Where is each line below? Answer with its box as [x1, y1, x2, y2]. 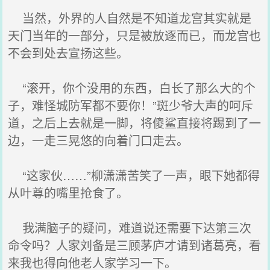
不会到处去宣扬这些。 [8, 44, 129, 61]
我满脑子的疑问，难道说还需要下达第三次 [8, 219, 252, 236]
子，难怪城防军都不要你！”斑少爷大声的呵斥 [8, 96, 254, 114]
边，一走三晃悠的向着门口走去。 [8, 131, 189, 149]
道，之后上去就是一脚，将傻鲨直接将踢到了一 [8, 114, 262, 131]
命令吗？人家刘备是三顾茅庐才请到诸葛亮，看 [8, 236, 262, 254]
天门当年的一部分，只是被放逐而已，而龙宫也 [8, 27, 262, 44]
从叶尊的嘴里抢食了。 [8, 184, 129, 201]
